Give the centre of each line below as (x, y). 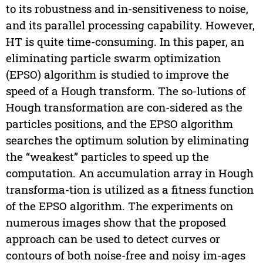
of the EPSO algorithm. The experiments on (119, 206)
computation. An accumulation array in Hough (129, 173)
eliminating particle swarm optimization (113, 58)
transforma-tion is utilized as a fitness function (129, 190)
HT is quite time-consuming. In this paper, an (125, 42)
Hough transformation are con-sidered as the (124, 107)
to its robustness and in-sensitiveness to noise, (127, 9)
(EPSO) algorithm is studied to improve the (117, 75)
